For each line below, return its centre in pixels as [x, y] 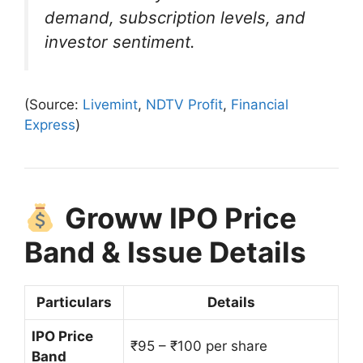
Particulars [74, 303]
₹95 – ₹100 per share [199, 346]
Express [50, 125]
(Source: [53, 105]
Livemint [110, 105]
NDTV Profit [184, 105]
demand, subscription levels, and [175, 17]
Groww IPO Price [180, 218]
